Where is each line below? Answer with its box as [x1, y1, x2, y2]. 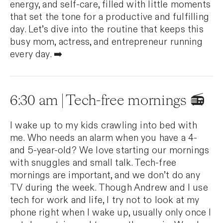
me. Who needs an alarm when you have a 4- [10, 131, 198, 144]
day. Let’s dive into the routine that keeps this [10, 23, 204, 36]
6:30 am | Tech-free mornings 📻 [10, 93, 205, 108]
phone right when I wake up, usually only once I [10, 206, 212, 219]
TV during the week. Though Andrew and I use [10, 181, 208, 194]
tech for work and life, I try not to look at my [10, 194, 200, 207]
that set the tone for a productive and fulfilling [10, 10, 209, 23]
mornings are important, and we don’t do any [10, 169, 200, 182]
